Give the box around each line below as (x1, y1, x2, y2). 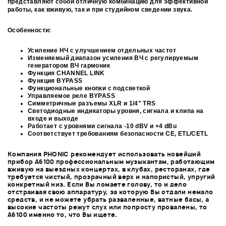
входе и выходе (28, 115, 79, 123)
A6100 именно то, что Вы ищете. (8, 210, 118, 219)
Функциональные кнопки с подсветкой (28, 85, 150, 92)
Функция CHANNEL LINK (28, 70, 105, 77)
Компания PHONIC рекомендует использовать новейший (8, 150, 201, 159)
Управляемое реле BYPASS (28, 92, 115, 100)
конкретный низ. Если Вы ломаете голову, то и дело (8, 180, 187, 189)
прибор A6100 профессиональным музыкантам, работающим (8, 157, 215, 166)
